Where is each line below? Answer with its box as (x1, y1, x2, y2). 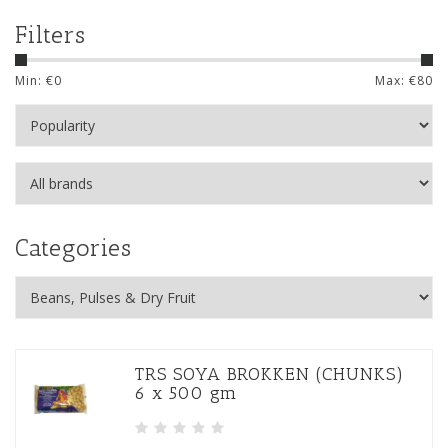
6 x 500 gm (135, 382, 237, 404)
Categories (15, 233, 132, 262)
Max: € (375, 72, 417, 89)
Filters (15, 20, 86, 49)
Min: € (15, 72, 54, 89)
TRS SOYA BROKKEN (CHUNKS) (135, 363, 404, 385)
